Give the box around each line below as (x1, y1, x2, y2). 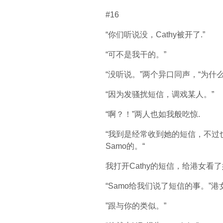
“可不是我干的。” (106, 50, 166, 59)
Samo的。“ (106, 142, 145, 150)
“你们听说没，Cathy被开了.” (106, 30, 205, 39)
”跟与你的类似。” (106, 202, 166, 210)
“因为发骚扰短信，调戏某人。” (106, 90, 214, 99)
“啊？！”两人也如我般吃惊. (106, 110, 200, 118)
